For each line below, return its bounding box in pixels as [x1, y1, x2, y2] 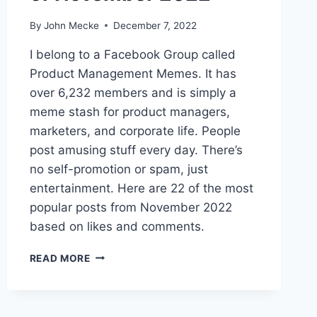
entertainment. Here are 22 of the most [29, 180, 253, 195]
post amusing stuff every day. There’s [29, 142, 243, 157]
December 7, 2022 [113, 19, 197, 31]
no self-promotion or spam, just [29, 161, 208, 176]
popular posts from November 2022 [29, 200, 232, 214]
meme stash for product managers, [29, 104, 230, 119]
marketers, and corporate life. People [29, 123, 241, 138]
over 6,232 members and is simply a [29, 85, 236, 100]
